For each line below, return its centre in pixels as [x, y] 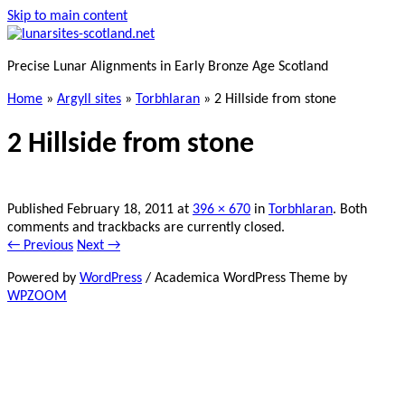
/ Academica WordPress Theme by [245, 278]
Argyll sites [89, 99]
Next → [99, 245]
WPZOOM [37, 296]
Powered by [43, 278]
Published [37, 209]
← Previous [40, 245]
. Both [350, 209]
